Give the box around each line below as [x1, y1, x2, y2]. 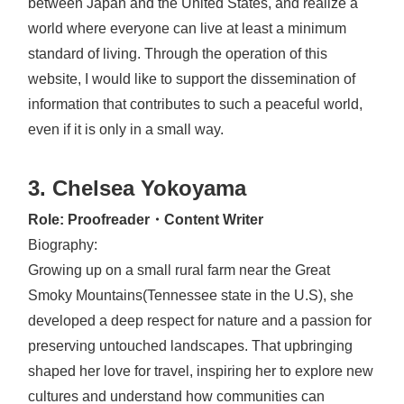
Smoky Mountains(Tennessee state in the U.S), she [28, 287, 353, 303]
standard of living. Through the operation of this [28, 46, 327, 62]
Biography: [28, 236, 97, 252]
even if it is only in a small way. [28, 122, 224, 138]
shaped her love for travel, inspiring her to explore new [28, 363, 373, 379]
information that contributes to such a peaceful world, [28, 96, 363, 113]
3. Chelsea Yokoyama [28, 175, 246, 200]
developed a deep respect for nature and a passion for [28, 312, 372, 328]
